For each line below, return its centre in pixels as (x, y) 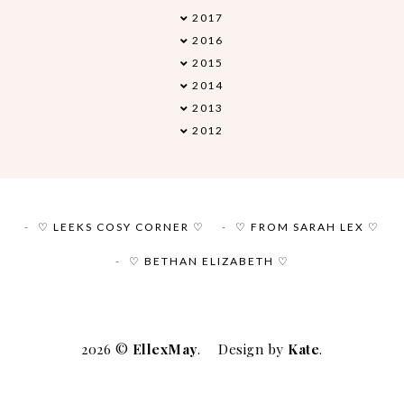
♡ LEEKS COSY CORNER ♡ (121, 226)
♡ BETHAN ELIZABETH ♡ (209, 261)
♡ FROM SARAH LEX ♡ (308, 226)
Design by (253, 349)
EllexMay (165, 349)
